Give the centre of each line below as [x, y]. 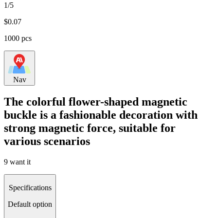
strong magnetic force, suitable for [90, 128]
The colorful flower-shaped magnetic [96, 101]
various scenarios [47, 141]
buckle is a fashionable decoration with [101, 115]
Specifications [30, 187]
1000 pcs [18, 38]
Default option [30, 204]
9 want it [17, 162]
